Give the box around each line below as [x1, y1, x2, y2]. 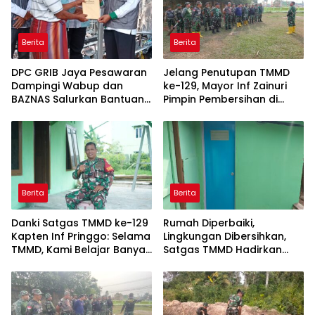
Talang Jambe [163, 105, 238, 120]
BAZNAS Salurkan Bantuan [11, 92, 144, 107]
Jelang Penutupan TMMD [163, 65, 290, 80]
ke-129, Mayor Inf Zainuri [163, 79, 287, 94]
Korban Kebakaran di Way [11, 105, 146, 120]
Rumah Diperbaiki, [163, 216, 255, 230]
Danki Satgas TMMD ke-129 [11, 216, 148, 230]
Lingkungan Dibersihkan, [163, 229, 286, 243]
